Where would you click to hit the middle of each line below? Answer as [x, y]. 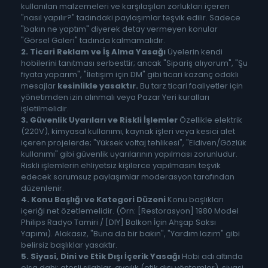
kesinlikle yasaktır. [98, 86]
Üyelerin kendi [194, 52]
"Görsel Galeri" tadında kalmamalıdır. [93, 41]
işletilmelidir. [45, 109]
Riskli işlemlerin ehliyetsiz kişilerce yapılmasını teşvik [121, 166]
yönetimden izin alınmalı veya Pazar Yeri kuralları [115, 98]
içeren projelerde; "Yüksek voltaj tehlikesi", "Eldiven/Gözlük [133, 143]
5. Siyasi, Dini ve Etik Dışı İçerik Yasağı [100, 257]
